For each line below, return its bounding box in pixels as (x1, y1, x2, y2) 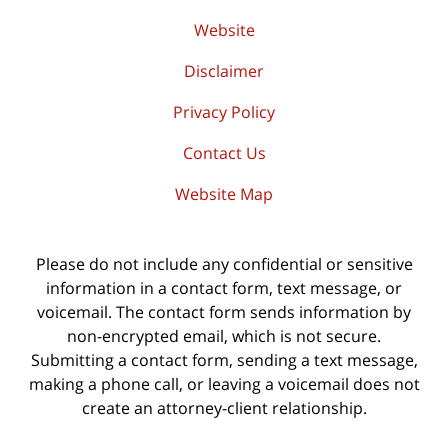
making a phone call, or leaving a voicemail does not (28, 373, 420, 396)
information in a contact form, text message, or (46, 277, 402, 300)
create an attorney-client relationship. (81, 397, 367, 420)
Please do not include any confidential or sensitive (35, 253, 413, 276)
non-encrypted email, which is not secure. (67, 325, 381, 348)
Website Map (175, 183, 273, 206)
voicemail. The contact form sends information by (37, 301, 411, 324)
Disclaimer (184, 60, 264, 83)
